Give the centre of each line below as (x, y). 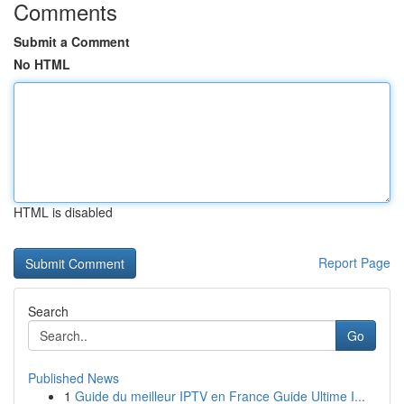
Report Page (354, 262)
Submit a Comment (72, 41)
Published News (73, 378)
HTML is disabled (63, 212)
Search (48, 311)
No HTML (42, 64)
